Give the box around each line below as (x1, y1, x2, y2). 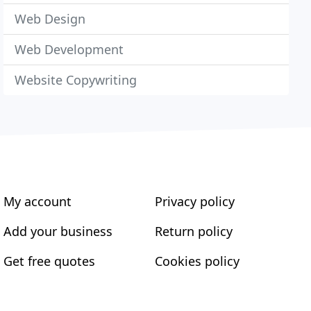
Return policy (154, 223, 233, 239)
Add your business (3, 223, 113, 239)
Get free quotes (3, 253, 96, 269)
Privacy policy (154, 193, 235, 210)
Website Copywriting (15, 72, 137, 88)
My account (3, 193, 72, 210)
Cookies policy (154, 253, 239, 269)
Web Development (15, 41, 124, 58)
